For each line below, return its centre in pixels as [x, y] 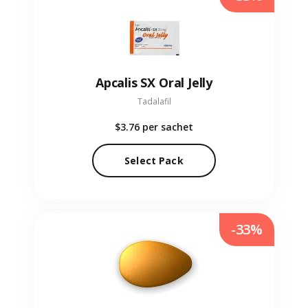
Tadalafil [154, 102]
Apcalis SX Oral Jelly [154, 83]
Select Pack [154, 161]
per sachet [168, 127]
